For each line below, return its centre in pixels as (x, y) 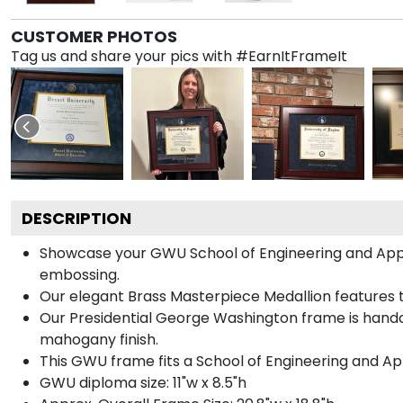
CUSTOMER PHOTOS (94, 36)
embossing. (80, 274)
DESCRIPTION (76, 218)
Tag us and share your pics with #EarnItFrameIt (179, 56)
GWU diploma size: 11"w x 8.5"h (143, 382)
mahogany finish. (99, 339)
